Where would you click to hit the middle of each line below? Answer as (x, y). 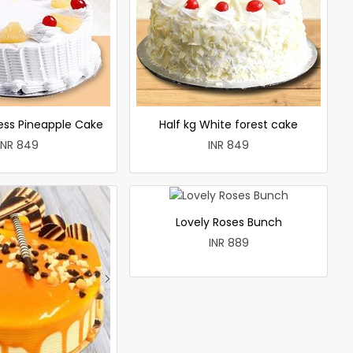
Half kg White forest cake (229, 124)
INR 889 (229, 242)
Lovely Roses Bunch (229, 222)
